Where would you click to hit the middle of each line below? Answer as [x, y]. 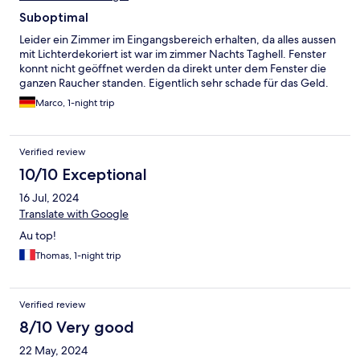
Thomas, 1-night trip [78, 255]
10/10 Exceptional [83, 174]
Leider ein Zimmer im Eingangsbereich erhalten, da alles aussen [178, 39]
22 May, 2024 [53, 350]
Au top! [38, 235]
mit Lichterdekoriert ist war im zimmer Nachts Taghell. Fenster [173, 53]
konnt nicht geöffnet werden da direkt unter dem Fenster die [173, 68]
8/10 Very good [77, 327]
